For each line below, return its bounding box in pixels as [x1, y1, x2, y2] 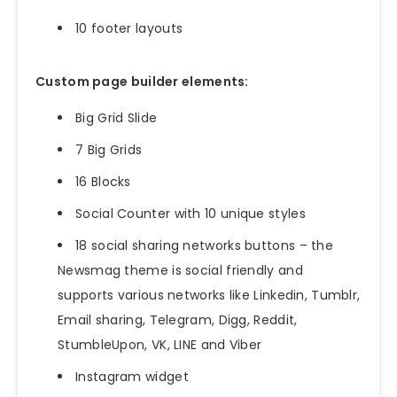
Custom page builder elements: [35, 72, 249, 90]
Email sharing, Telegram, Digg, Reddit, [58, 310, 298, 329]
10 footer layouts [75, 19, 183, 37]
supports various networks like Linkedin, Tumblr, [58, 285, 361, 304]
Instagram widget [75, 367, 189, 385]
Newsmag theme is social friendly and [58, 261, 303, 279]
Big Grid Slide [75, 108, 158, 127]
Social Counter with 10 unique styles [75, 204, 306, 222]
